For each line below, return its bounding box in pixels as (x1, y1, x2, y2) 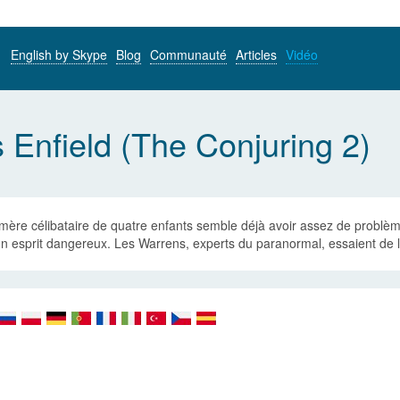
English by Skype (11, 46, 107, 63)
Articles (236, 46, 277, 63)
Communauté (150, 46, 227, 63)
